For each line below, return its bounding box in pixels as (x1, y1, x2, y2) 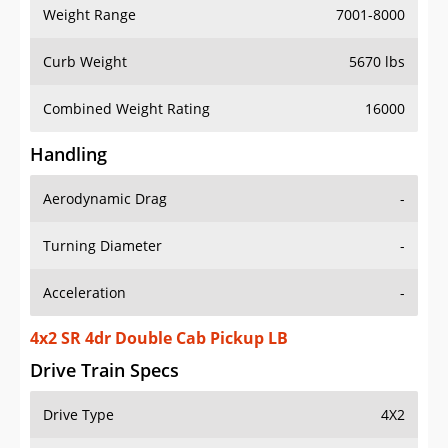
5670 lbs (349, 52, 405, 72)
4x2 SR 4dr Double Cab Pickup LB (30, 327, 288, 350)
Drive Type (43, 405, 114, 425)
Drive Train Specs (30, 358, 179, 383)
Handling (30, 142, 107, 167)
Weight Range (43, 5, 136, 25)
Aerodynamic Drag (43, 189, 167, 209)
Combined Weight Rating (43, 99, 210, 119)
